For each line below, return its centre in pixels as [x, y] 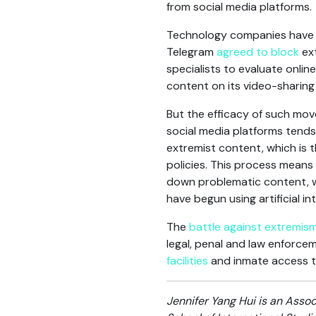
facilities [187, 261]
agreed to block [258, 52]
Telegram [192, 52]
